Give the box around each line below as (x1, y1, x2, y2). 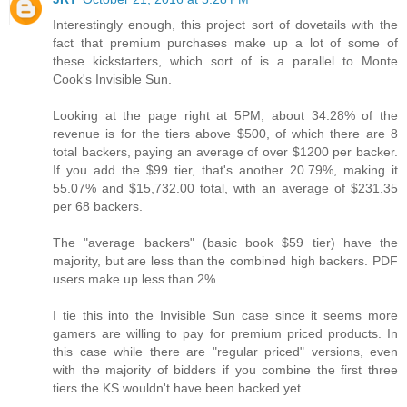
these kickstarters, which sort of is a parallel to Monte (53, 53, 398, 68)
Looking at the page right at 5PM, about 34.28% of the (53, 107, 398, 123)
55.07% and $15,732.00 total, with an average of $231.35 (53, 180, 398, 195)
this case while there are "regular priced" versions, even (53, 343, 398, 359)
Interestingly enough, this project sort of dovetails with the (53, 16, 398, 32)
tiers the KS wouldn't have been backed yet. (53, 380, 304, 395)
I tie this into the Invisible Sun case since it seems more (53, 307, 398, 323)
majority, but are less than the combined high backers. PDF (53, 253, 398, 268)
